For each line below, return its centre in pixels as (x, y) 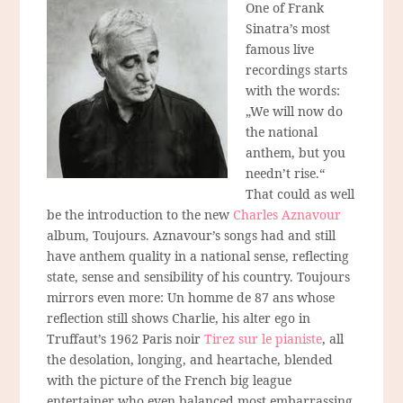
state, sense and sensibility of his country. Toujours (199, 276)
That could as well (300, 193)
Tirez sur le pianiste (264, 338)
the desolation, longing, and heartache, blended (190, 359)
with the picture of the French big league (170, 380)
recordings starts (297, 69)
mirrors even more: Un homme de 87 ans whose (191, 297)
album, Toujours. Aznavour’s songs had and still (192, 235)
